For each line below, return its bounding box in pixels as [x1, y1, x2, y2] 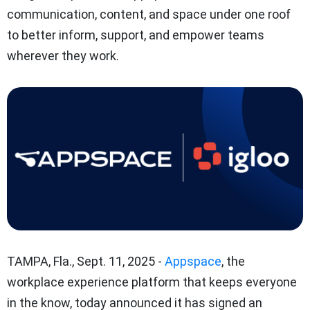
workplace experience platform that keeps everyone [7, 275, 297, 290]
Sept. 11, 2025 [77, 254, 155, 269]
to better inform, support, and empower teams [7, 28, 264, 43]
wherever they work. [7, 48, 119, 64]
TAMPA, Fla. [7, 254, 72, 269]
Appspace [165, 254, 221, 269]
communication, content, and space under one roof [7, 7, 291, 22]
